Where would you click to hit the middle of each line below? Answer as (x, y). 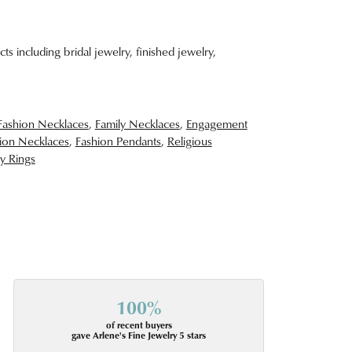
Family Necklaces (137, 124)
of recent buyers (139, 325)
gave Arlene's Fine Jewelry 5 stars (139, 335)
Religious (189, 141)
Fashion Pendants (118, 141)
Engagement (216, 124)
